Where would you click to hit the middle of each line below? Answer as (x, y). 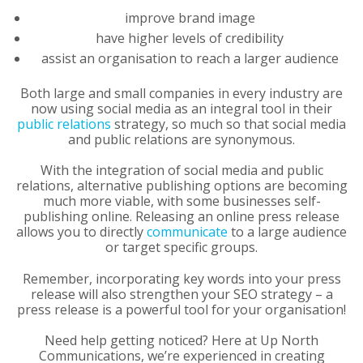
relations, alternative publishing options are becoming (181, 186)
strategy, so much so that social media (228, 124)
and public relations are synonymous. (181, 140)
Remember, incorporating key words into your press (181, 278)
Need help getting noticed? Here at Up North (181, 340)
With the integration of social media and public (181, 171)
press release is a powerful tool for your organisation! (181, 309)
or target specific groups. (181, 248)
